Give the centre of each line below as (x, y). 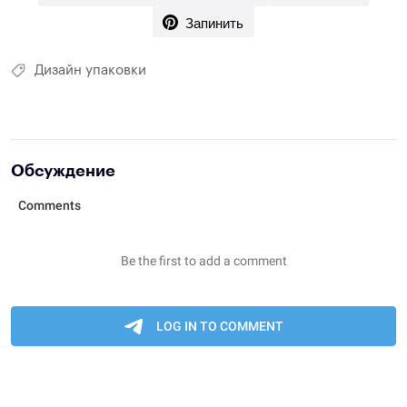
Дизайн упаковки (90, 70)
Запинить (214, 22)
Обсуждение (63, 170)
